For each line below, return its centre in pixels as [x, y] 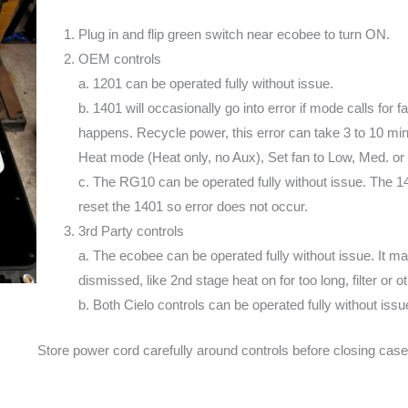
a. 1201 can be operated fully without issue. [205, 84]
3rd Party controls [131, 231]
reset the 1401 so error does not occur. [193, 207]
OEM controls [119, 59]
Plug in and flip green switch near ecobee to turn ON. [234, 35]
